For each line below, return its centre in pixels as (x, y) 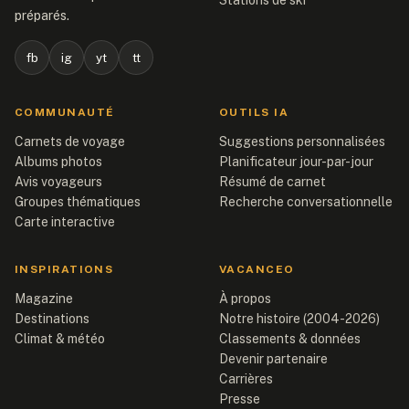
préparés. (42, 16)
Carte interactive (65, 222)
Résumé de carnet (273, 182)
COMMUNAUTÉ (65, 112)
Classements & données (290, 339)
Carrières (246, 379)
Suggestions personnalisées (302, 142)
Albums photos (58, 162)
